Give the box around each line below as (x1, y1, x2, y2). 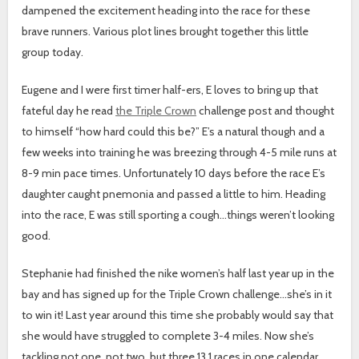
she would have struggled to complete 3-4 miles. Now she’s (22, 328, 315, 343)
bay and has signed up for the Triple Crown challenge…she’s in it (22, 286, 333, 301)
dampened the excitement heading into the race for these (22, 2, 311, 18)
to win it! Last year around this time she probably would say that (22, 307, 334, 322)
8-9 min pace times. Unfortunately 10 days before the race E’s (22, 165, 326, 180)
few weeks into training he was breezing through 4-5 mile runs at (22, 144, 337, 159)
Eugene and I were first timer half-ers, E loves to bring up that (22, 82, 319, 97)
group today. (22, 44, 84, 59)
